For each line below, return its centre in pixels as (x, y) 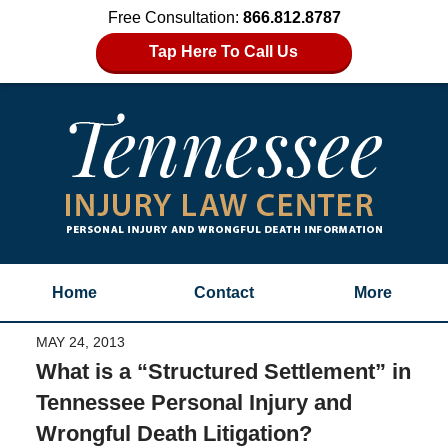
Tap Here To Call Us (224, 51)
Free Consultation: (175, 17)
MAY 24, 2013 (80, 341)
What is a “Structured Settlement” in (223, 371)
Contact (223, 292)
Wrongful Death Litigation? (173, 433)
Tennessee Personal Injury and (193, 402)
